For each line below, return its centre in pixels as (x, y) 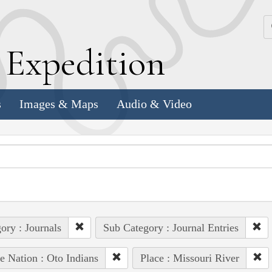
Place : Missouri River (189, 258)
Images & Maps (59, 104)
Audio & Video (154, 104)
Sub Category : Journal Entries (171, 227)
